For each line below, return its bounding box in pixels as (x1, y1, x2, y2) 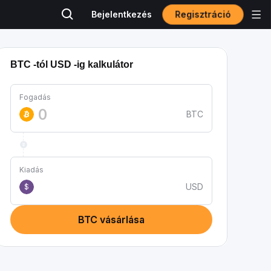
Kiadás (19, 165, 44, 174)
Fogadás (19, 93, 51, 102)
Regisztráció (175, 8, 230, 20)
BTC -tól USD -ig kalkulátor (10, 59, 133, 70)
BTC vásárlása (78, 214, 145, 226)
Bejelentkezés (91, 9, 152, 19)
